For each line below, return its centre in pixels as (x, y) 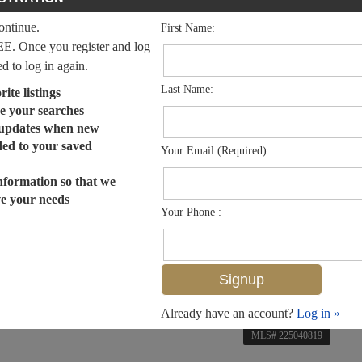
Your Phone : (191, 212)
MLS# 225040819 (287, 335)
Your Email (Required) (214, 150)
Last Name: (187, 89)
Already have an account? (229, 313)
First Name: (188, 27)
